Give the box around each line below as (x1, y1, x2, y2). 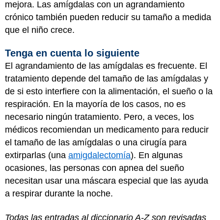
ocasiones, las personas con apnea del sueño (5, 163, 184, 173)
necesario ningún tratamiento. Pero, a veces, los (5, 112, 194, 122)
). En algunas (131, 150, 183, 160)
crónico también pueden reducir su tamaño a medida (5, 12, 211, 22)
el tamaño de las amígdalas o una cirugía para (5, 137, 187, 147)
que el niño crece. (5, 25, 75, 35)
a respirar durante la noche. (5, 189, 113, 198)
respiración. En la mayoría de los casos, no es (5, 99, 186, 109)
